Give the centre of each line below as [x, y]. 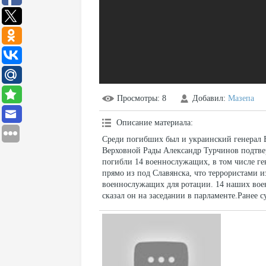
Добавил [208, 98]
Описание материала [153, 123]
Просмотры [137, 98]
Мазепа [241, 98]
